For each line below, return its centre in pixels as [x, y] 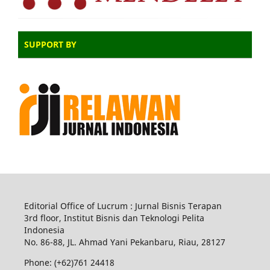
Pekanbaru [152, 242]
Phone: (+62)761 [56, 263]
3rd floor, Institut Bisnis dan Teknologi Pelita [114, 218]
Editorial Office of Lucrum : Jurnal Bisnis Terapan [123, 206]
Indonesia [44, 230]
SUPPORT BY [50, 45]
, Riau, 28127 [199, 242]
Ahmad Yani [104, 242]
